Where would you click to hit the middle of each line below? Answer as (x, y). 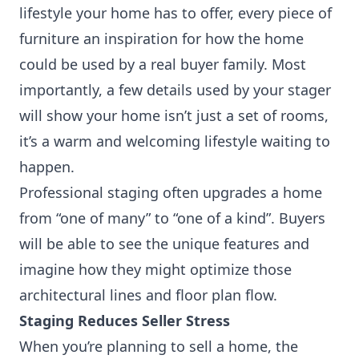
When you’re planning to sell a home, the (159, 346)
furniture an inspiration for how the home (161, 38)
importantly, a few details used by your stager (175, 90)
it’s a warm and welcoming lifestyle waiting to (175, 141)
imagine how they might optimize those (155, 269)
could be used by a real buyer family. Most (163, 64)
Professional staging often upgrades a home (171, 192)
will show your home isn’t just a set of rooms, (174, 115)
